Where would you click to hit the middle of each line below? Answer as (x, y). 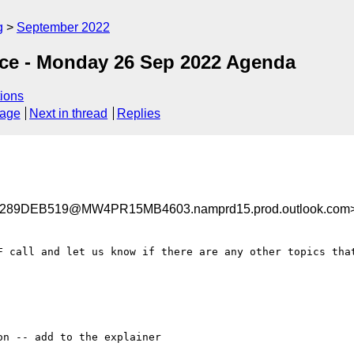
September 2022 (63, 27)
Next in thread (69, 114)
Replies (138, 114)
